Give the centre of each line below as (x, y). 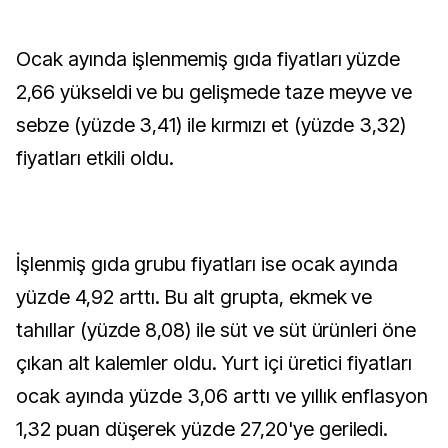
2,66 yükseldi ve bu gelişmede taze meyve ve (214, 92)
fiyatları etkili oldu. (95, 158)
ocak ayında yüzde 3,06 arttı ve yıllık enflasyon (222, 396)
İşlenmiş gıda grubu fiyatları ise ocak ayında (207, 264)
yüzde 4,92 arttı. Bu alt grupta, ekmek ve (194, 297)
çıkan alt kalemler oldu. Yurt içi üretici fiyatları (214, 363)
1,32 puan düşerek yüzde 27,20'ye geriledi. (202, 429)
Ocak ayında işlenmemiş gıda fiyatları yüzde (208, 59)
